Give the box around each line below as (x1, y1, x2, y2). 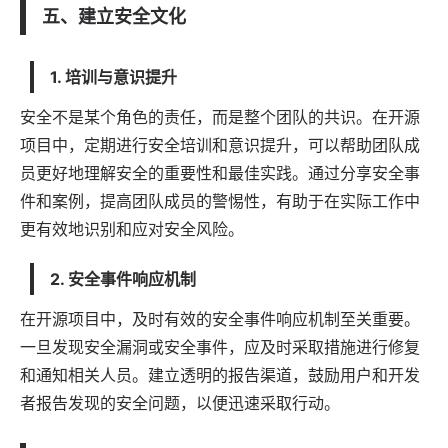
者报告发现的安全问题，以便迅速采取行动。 (20, 392, 340, 413)
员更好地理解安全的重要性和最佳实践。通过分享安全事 (20, 162, 420, 183)
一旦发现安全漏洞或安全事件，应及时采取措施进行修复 (20, 336, 420, 357)
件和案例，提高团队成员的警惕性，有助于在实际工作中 (20, 190, 420, 211)
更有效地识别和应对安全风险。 (20, 218, 244, 239)
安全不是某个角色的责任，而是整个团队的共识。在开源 (20, 106, 420, 127)
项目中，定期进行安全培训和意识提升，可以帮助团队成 (20, 134, 420, 155)
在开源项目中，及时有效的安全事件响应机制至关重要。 (20, 308, 420, 329)
